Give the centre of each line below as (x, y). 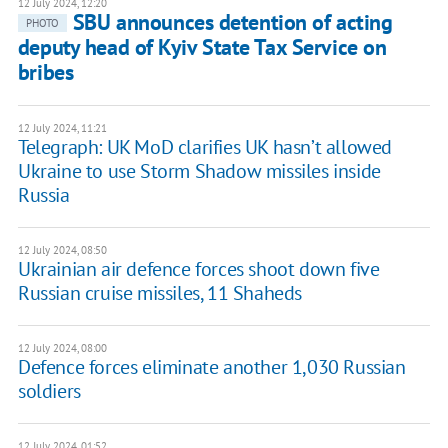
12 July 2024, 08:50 (62, 249)
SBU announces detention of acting (232, 21)
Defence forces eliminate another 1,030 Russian (211, 366)
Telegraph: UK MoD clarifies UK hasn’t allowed (204, 146)
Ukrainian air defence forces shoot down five (198, 268)
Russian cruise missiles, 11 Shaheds (159, 292)
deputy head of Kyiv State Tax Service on (202, 46)
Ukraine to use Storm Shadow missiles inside (199, 170)
